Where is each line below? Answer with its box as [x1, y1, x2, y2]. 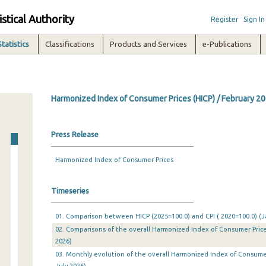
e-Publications [202, 40, 252, 48]
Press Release [50, 130, 99, 138]
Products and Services [110, 40, 188, 48]
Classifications [45, 40, 95, 48]
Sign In [243, 15, 265, 23]
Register [210, 15, 239, 23]
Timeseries [50, 186, 89, 195]
